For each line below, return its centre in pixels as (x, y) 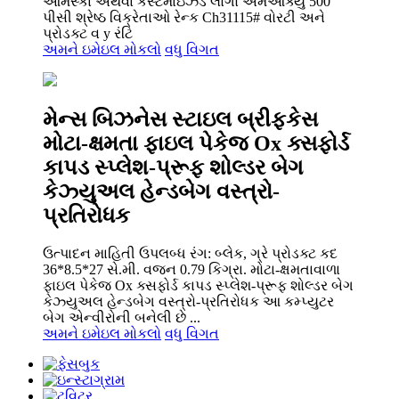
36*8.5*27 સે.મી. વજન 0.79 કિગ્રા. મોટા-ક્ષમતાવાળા (191, 269)
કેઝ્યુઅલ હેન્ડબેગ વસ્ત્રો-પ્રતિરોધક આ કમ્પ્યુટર (188, 301)
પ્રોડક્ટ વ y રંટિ (88, 33)
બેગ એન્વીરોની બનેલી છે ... (122, 317)
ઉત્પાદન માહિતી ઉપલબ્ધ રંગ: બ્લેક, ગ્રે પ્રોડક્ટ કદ (190, 253)
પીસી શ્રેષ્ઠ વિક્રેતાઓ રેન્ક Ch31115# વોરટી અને (184, 17)
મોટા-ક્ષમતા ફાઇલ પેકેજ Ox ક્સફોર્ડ (196, 143)
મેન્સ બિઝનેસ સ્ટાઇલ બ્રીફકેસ (180, 119)
